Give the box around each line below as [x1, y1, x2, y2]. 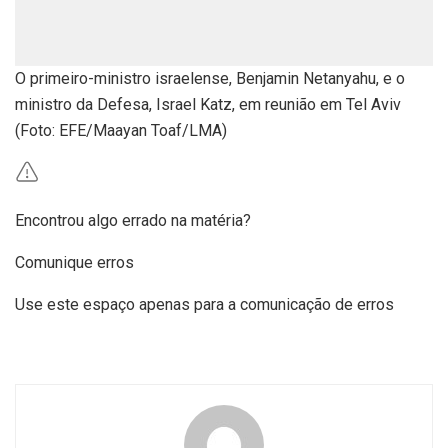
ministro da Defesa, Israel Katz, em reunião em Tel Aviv [15, 95, 401, 115]
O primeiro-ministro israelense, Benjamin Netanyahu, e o [15, 69, 405, 89]
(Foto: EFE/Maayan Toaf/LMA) [15, 121, 227, 141]
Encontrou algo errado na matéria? [15, 211, 251, 231]
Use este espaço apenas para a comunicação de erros [15, 295, 394, 315]
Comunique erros [15, 253, 134, 273]
